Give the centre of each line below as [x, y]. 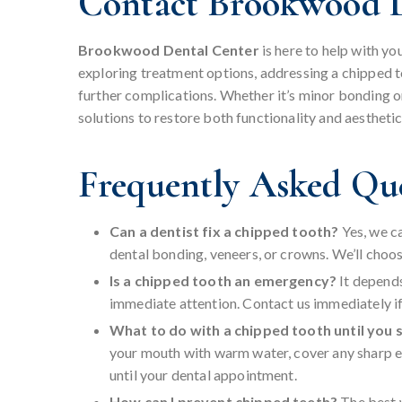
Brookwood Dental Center [169, 50]
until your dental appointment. [203, 375]
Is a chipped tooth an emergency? [225, 281]
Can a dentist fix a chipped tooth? [226, 232]
